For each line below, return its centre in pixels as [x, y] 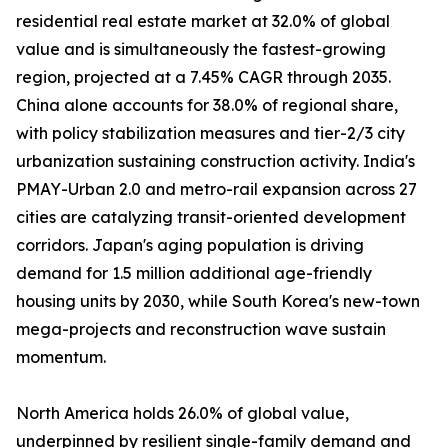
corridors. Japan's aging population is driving [190, 245]
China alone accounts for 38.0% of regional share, [207, 105]
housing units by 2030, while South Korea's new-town [218, 301]
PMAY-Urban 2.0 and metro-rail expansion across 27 [216, 189]
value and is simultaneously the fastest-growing [201, 49]
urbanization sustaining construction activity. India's [215, 161]
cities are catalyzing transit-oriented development [211, 217]
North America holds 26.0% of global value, [182, 413]
